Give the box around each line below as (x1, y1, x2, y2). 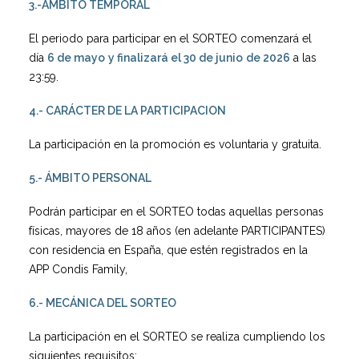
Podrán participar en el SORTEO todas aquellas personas (29, 205, 324, 218)
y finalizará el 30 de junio (108, 51, 243, 64)
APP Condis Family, (29, 263, 127, 276)
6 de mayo (47, 51, 105, 64)
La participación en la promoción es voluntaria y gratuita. (29, 138, 321, 151)
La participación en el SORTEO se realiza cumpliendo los (29, 330, 325, 343)
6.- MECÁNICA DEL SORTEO (29, 296, 176, 309)
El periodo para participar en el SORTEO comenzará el (29, 32, 312, 45)
